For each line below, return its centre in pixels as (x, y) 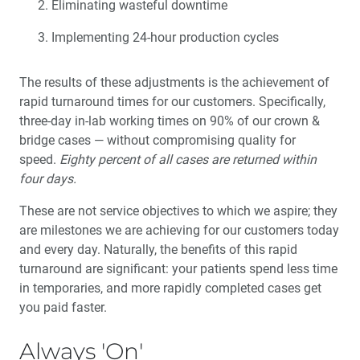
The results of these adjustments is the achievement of (174, 83)
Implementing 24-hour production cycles (165, 38)
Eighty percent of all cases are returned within (188, 160)
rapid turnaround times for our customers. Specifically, (172, 102)
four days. (48, 179)
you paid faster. (63, 308)
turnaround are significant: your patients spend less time (178, 269)
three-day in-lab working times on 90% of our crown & (170, 121)
